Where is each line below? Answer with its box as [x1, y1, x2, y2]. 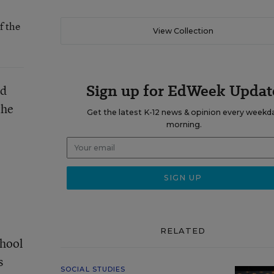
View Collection [152, 26, 213, 35]
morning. [166, 120, 202, 129]
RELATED [160, 226, 206, 235]
